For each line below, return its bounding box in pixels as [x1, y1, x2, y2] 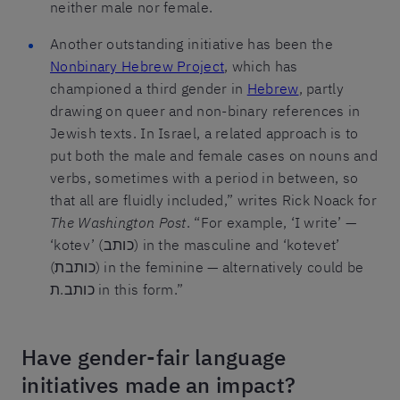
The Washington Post [50, 212, 187, 231]
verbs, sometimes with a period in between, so [50, 168, 359, 187]
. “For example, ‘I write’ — [186, 212, 356, 231]
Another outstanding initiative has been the [50, 34, 333, 53]
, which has [224, 56, 298, 75]
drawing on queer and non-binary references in [50, 101, 361, 120]
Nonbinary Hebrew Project [50, 56, 225, 75]
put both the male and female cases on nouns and [50, 146, 379, 164]
